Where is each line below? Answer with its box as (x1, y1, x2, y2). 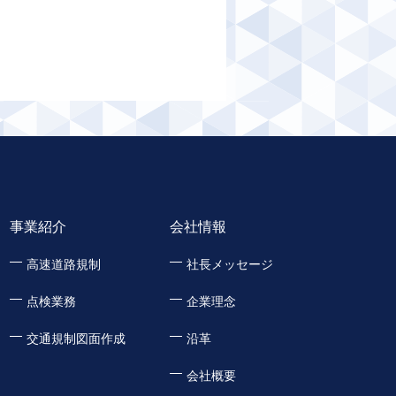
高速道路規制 (27, 257, 102, 271)
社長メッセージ (187, 257, 274, 271)
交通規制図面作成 (27, 331, 126, 346)
